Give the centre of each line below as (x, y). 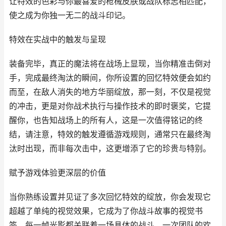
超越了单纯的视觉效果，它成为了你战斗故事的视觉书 (106, 211)
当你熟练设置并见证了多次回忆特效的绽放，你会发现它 (110, 197)
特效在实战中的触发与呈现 (58, 40)
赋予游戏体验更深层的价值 (58, 173)
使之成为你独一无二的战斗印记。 (70, 15)
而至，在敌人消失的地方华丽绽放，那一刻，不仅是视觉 (110, 92)
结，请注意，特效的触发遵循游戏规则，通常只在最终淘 (110, 134)
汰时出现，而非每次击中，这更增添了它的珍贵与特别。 (110, 149)
